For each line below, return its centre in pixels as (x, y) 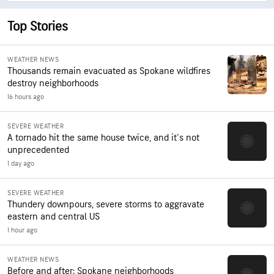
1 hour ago (22, 230)
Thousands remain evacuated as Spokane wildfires (109, 71)
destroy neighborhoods (53, 83)
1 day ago (21, 164)
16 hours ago (26, 97)
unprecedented (38, 150)
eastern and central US (54, 217)
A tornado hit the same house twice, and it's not (103, 138)
